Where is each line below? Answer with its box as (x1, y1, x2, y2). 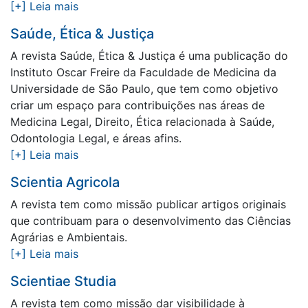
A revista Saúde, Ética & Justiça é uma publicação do (10, 49, 288, 63)
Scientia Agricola (10, 174, 120, 190)
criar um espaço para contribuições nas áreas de (10, 98, 265, 112)
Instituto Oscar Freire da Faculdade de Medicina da (10, 65, 276, 79)
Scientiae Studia (10, 273, 116, 289)
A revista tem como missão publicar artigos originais (10, 197, 286, 211)
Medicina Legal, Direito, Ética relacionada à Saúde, (10, 115, 274, 129)
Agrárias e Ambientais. (10, 230, 127, 244)
